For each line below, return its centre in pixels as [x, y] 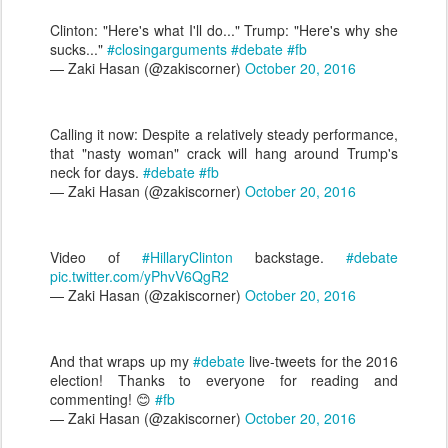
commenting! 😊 [102, 399]
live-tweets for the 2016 [322, 361]
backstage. [289, 257]
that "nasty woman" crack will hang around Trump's [224, 153]
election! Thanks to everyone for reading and [224, 380]
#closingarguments [167, 49]
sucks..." [78, 49]
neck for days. [96, 172]
